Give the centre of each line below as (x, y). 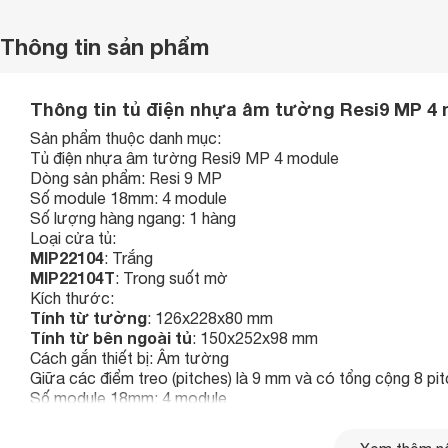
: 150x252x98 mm (255, 338)
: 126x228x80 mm (210, 318)
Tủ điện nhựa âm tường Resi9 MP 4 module (184, 158)
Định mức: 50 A (84, 418)
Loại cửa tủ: (73, 238)
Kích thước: (72, 298)
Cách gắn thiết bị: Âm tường (129, 358)
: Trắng (128, 258)
